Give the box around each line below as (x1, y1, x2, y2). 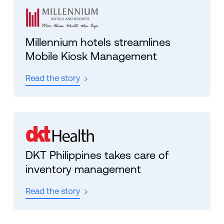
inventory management (25, 163, 141, 176)
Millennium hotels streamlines (25, 36, 170, 49)
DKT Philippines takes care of (25, 149, 168, 162)
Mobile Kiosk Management (25, 50, 157, 63)
